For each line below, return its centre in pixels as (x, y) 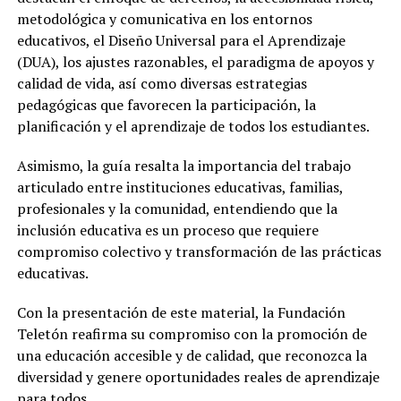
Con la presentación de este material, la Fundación (181, 312)
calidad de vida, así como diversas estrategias (162, 83)
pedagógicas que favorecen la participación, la (166, 104)
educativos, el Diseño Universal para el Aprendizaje (181, 40)
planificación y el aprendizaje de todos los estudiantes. (193, 126)
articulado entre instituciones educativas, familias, (179, 187)
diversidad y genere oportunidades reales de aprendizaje (198, 376)
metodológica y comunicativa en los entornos (164, 18)
